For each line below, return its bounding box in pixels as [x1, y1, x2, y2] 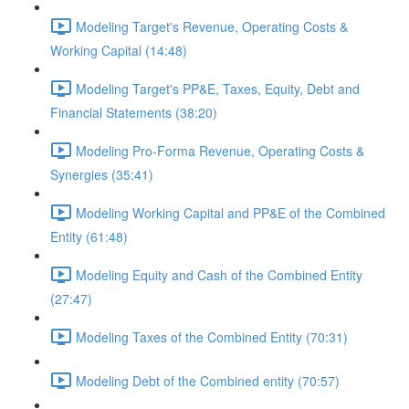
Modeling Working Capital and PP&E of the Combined [76, 203, 385, 222]
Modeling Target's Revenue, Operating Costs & [76, 16, 348, 36]
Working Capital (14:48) [50, 41, 187, 59]
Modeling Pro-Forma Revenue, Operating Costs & [76, 141, 364, 160]
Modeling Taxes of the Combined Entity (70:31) [76, 327, 348, 346]
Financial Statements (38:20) [50, 103, 217, 121]
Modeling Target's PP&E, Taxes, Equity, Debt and [76, 79, 360, 98]
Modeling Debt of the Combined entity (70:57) [76, 371, 340, 390]
